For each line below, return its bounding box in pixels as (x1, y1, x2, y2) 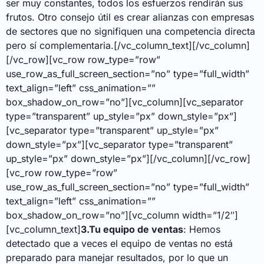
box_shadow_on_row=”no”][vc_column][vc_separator (6, 96, 243, 108)
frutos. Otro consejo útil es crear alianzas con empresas (6, 11, 254, 24)
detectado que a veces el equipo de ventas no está (6, 237, 233, 250)
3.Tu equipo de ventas (81, 223, 183, 236)
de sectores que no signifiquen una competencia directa (6, 25, 255, 38)
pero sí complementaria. (6, 39, 114, 52)
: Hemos (183, 223, 220, 236)
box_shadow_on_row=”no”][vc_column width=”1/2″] (6, 209, 238, 222)
